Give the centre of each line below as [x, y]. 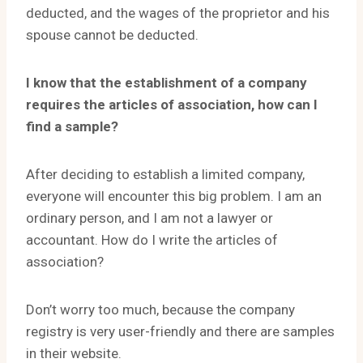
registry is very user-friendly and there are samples [180, 331]
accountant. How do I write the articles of [152, 240]
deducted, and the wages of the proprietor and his [178, 13]
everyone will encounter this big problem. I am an [174, 196]
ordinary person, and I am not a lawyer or [149, 218]
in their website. [74, 353]
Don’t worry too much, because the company [160, 310]
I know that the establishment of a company [167, 83]
